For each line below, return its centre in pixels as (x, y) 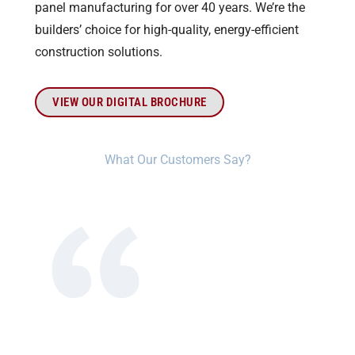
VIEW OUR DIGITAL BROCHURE (130, 103)
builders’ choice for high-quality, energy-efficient (167, 31)
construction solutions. (99, 53)
